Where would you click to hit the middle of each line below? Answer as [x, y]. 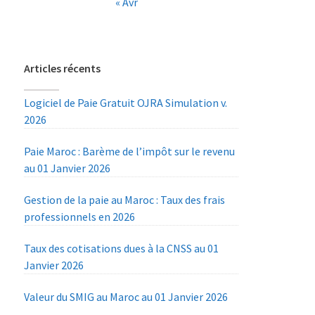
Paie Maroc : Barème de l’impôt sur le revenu [130, 152]
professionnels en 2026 [80, 217]
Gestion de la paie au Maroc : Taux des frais [125, 200]
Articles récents [63, 69]
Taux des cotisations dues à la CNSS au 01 [122, 249]
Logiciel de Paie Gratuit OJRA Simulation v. [126, 103]
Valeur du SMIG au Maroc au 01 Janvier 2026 [126, 297]
